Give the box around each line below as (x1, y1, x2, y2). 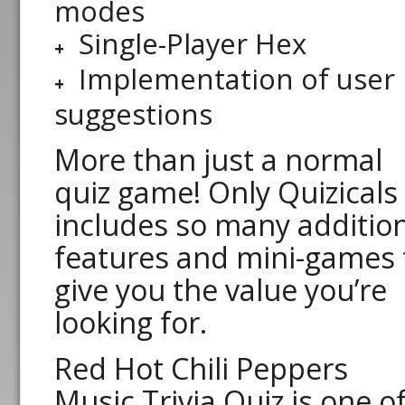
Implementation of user (79, 59, 396, 98)
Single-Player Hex (79, 24, 307, 62)
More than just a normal (54, 139, 382, 179)
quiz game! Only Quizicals (54, 172, 398, 212)
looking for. (54, 302, 207, 342)
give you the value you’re (54, 269, 387, 309)
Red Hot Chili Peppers (54, 348, 348, 388)
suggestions (54, 94, 212, 133)
